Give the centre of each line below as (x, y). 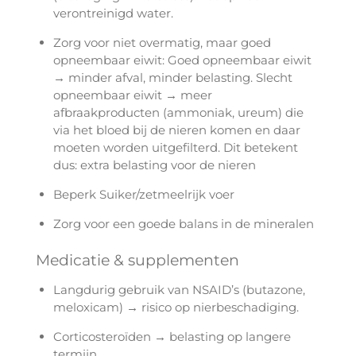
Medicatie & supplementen (137, 259)
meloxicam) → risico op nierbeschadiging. (176, 307)
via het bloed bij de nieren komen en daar (177, 130)
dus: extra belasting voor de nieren (155, 165)
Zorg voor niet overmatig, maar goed (163, 43)
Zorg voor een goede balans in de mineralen (184, 224)
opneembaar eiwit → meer (133, 95)
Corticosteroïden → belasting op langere (172, 336)
